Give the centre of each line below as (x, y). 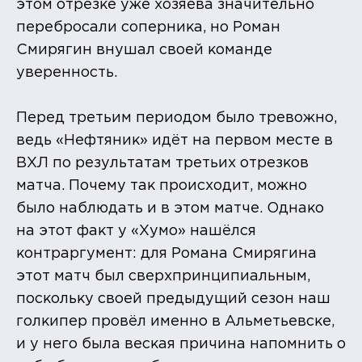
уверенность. (67, 72)
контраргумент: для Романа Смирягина (166, 253)
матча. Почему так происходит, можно (162, 185)
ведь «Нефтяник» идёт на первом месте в (175, 140)
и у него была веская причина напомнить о (181, 344)
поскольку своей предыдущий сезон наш (173, 299)
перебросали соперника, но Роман (148, 27)
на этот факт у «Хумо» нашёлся (136, 231)
